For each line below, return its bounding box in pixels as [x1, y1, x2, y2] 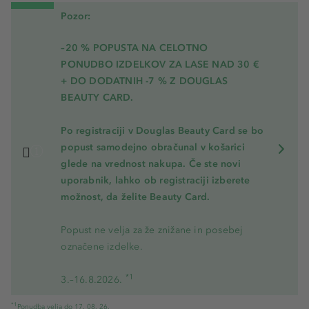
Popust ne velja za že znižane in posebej [61, 224, 243, 237]
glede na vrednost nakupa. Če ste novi [61, 158, 241, 170]
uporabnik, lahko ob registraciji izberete [61, 175, 250, 187]
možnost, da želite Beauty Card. [61, 191, 210, 203]
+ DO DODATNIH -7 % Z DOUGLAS [61, 75, 228, 88]
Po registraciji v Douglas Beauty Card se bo [61, 125, 263, 137]
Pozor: [61, 10, 91, 23]
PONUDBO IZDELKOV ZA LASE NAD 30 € [61, 59, 259, 71]
